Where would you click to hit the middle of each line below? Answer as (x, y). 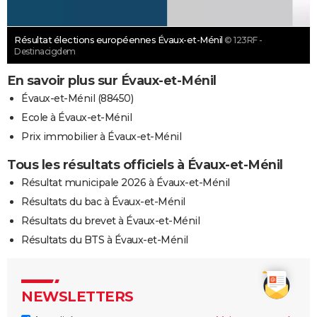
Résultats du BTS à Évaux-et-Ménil (105, 240)
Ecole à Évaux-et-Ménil (76, 117)
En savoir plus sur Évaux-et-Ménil (112, 80)
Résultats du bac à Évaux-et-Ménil (103, 201)
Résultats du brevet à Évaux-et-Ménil (110, 220)
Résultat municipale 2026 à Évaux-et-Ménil (126, 182)
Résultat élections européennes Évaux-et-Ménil (119, 39)
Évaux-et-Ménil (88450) (77, 98)
